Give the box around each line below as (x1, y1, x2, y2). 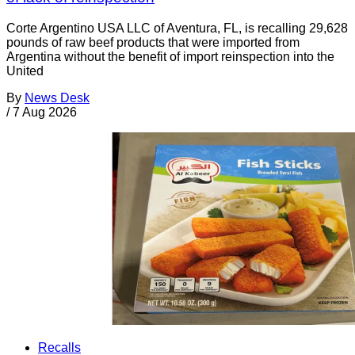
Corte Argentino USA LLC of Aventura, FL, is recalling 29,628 (6, 21, 348, 35)
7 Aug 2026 (13, 105, 77, 119)
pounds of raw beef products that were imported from (6, 35, 300, 49)
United (6, 63, 44, 78)
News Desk (25, 90, 90, 105)
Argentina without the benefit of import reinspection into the (6, 49, 334, 63)
